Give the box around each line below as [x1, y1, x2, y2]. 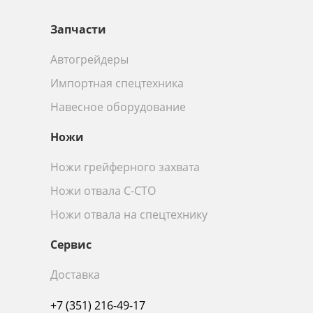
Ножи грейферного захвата [50, 159, 200, 175]
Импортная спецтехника [50, 75, 184, 91]
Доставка [50, 267, 100, 282]
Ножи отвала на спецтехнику [50, 207, 208, 222]
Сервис [50, 237, 92, 252]
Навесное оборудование [50, 99, 186, 115]
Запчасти [50, 22, 106, 37]
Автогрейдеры [50, 52, 129, 67]
